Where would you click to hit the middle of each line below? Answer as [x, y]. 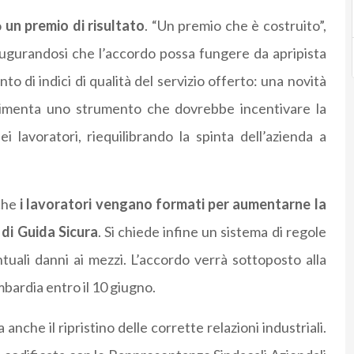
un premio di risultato [75, 26]
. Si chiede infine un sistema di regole [212, 232]
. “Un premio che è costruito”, [235, 26]
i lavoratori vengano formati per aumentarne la [173, 204]
